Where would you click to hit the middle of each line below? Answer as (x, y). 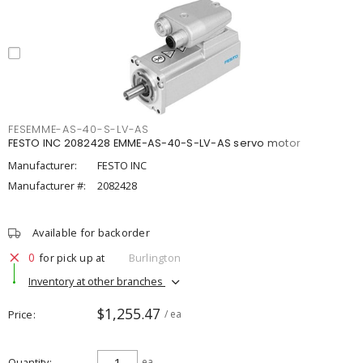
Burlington (154, 257)
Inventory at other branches (97, 281)
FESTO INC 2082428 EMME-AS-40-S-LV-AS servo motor (154, 143)
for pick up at (72, 257)
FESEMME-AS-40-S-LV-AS (79, 129)
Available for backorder (91, 233)
